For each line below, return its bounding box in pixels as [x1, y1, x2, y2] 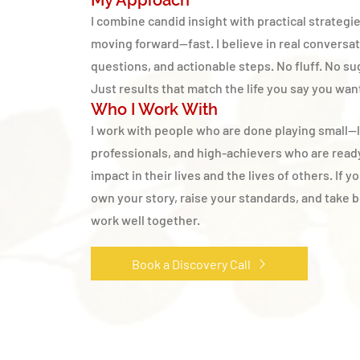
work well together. [91, 212, 200, 227]
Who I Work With [91, 100, 218, 119]
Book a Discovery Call [131, 256, 251, 272]
